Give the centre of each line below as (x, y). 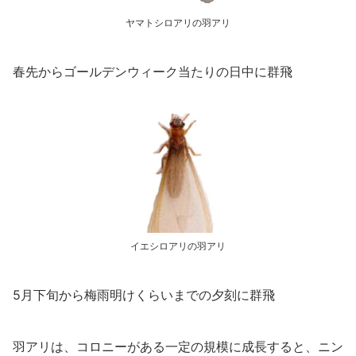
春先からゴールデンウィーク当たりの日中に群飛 (153, 72)
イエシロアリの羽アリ (178, 246)
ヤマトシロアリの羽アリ (178, 23)
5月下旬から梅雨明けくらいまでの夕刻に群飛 (144, 295)
